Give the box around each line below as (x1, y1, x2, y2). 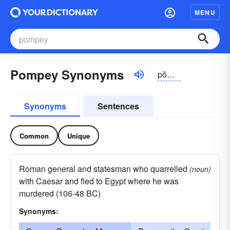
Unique (67, 130, 90, 141)
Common (20, 130, 49, 141)
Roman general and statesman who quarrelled (19, 163, 187, 175)
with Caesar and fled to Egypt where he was (19, 175, 179, 187)
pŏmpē (167, 68, 175, 80)
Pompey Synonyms (10, 66, 124, 83)
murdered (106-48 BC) (19, 187, 101, 199)
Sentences (97, 100, 139, 112)
